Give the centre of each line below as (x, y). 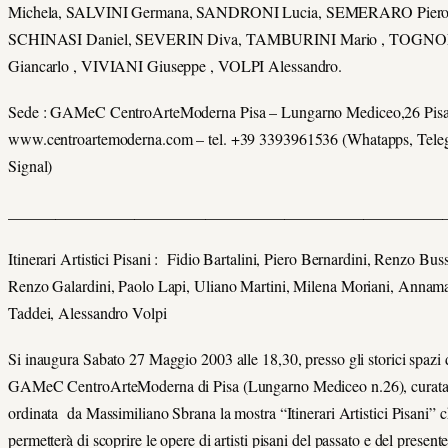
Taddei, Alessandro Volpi (87, 312)
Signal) (30, 166)
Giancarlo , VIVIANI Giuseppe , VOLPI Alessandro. (175, 65)
